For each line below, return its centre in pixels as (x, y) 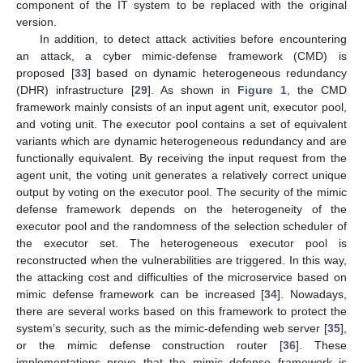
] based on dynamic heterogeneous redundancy (217, 73)
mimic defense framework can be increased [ (141, 294)
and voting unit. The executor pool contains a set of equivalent (181, 124)
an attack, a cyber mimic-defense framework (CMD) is (181, 56)
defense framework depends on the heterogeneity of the (181, 209)
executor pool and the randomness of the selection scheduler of (181, 226)
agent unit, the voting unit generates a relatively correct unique (181, 175)
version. (36, 22)
